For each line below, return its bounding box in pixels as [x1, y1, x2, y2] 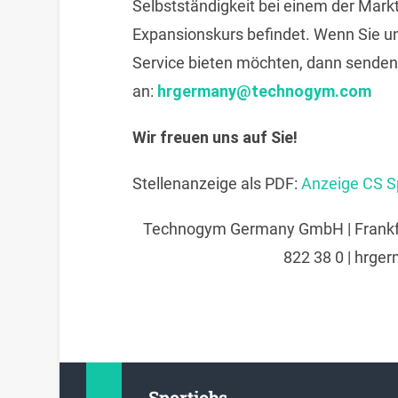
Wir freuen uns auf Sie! [131, 127, 298, 147]
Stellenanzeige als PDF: [131, 173, 301, 193]
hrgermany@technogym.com [156, 82, 371, 101]
